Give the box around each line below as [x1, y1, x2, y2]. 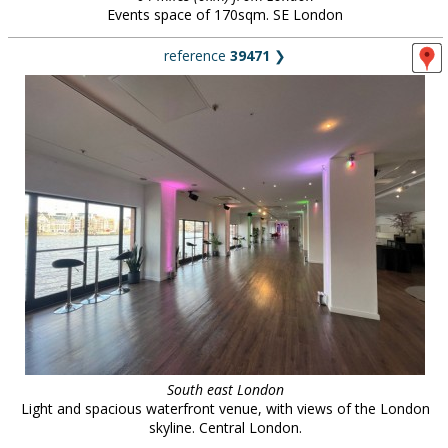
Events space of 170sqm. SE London [107, 5, 343, 24]
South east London [166, 380, 284, 399]
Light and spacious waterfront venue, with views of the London [20, 399, 430, 418]
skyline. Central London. [148, 418, 302, 437]
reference [164, 46, 230, 65]
